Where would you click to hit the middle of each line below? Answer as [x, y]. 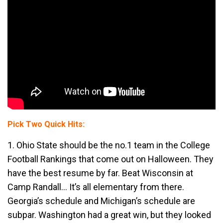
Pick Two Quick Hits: [46, 124]
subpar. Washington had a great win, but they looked [109, 215]
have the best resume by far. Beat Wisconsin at [100, 173]
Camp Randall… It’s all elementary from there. [96, 187]
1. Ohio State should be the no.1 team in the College [109, 145]
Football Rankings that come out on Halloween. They [111, 159]
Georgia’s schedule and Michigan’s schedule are [101, 201]
